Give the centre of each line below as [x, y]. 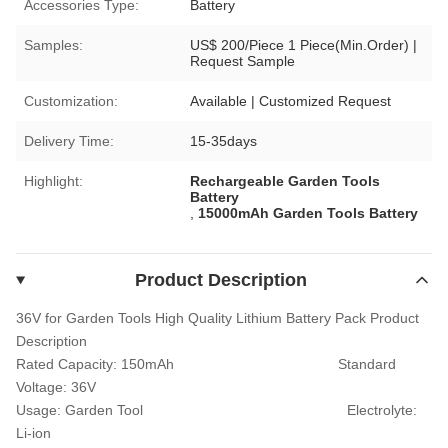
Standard [367, 363]
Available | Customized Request [291, 100]
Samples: [53, 44]
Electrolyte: [382, 409]
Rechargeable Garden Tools [285, 180]
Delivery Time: [69, 140]
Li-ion [33, 432]
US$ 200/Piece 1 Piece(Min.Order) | [304, 44]
